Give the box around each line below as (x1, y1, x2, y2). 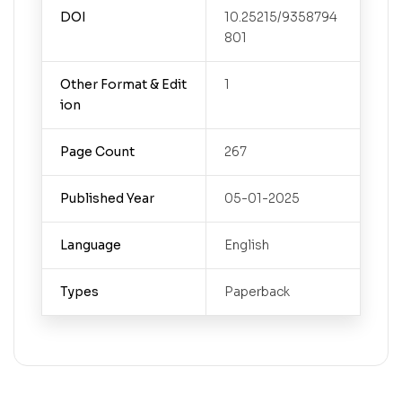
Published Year (59, 189, 154, 206)
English (223, 236, 269, 253)
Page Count (59, 143, 135, 160)
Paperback (223, 283, 290, 300)
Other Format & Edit (59, 75, 187, 92)
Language (59, 236, 121, 253)
